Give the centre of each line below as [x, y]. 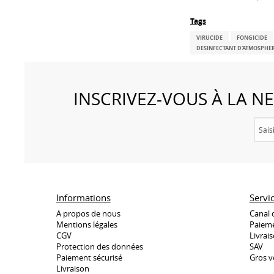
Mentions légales [87, 224]
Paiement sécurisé [89, 257]
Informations [83, 198]
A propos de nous [88, 213]
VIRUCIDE [209, 37]
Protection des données [99, 246]
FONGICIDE [252, 37]
